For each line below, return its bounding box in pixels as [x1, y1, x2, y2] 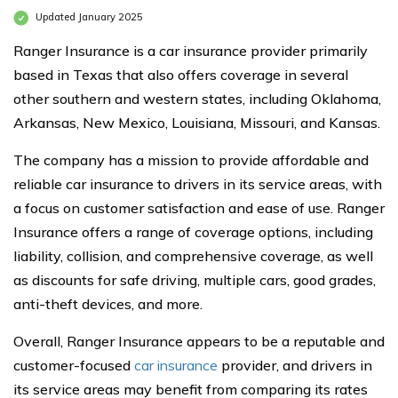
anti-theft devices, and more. [13, 295, 203, 313]
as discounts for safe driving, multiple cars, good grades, [13, 271, 376, 289]
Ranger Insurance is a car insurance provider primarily [13, 42, 368, 60]
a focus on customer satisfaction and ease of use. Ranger [13, 199, 385, 217]
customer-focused [13, 356, 134, 374]
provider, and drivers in [218, 356, 372, 374]
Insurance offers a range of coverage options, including [13, 223, 373, 241]
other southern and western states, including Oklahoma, [13, 90, 381, 107]
